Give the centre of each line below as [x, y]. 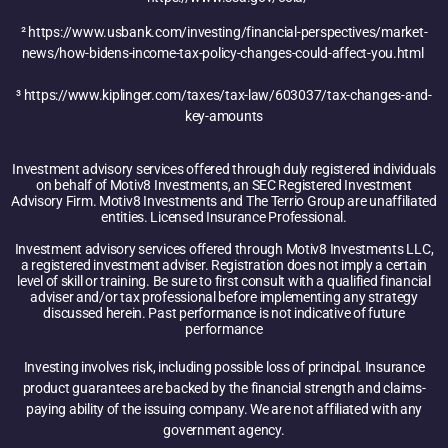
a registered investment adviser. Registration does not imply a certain [224, 265]
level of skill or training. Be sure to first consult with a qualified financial [224, 281]
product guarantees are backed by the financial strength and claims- [224, 388]
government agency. [224, 430]
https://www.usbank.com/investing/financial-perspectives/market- [226, 32]
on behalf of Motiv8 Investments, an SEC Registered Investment [224, 185]
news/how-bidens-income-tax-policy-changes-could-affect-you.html [222, 53]
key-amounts [224, 116]
